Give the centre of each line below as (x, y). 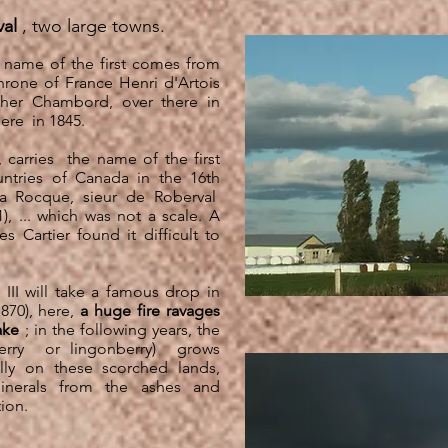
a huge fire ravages (150, 310)
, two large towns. (91, 26)
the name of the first (144, 158)
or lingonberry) (100, 348)
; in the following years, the (120, 329)
